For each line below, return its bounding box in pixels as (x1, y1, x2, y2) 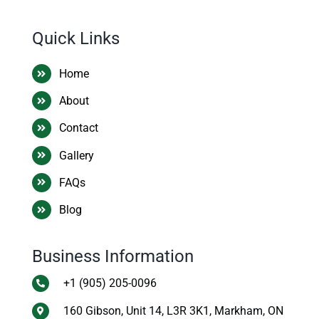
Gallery (59, 148, 95, 162)
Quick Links (31, 28, 120, 49)
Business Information (31, 246, 194, 266)
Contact (59, 121, 99, 135)
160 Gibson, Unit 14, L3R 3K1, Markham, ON (63, 303, 283, 318)
